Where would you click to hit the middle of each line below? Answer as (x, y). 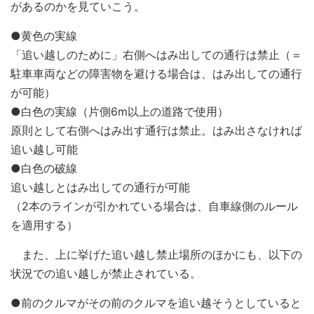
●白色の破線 (44, 168)
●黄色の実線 (44, 35)
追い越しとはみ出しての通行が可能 (100, 187)
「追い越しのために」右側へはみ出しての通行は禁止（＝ (156, 54)
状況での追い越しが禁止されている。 (106, 273)
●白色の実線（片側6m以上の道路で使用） (120, 111)
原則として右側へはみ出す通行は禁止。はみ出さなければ (156, 130)
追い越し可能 (44, 149)
